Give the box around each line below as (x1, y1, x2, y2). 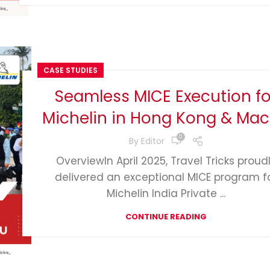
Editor (140, 134, 165, 147)
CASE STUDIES (43, 65, 98, 76)
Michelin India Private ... (107, 186, 226, 201)
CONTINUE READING (125, 211, 207, 223)
